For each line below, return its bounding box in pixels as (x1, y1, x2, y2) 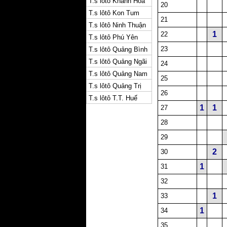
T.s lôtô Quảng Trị (89, 82, 141, 90)
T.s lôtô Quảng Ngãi (89, 58, 147, 65)
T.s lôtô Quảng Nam (89, 70, 147, 78)
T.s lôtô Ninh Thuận (89, 21, 146, 29)
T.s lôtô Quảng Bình (89, 46, 147, 53)
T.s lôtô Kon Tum (89, 9, 139, 17)
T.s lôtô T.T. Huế (89, 94, 137, 102)
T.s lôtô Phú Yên (89, 33, 138, 41)
